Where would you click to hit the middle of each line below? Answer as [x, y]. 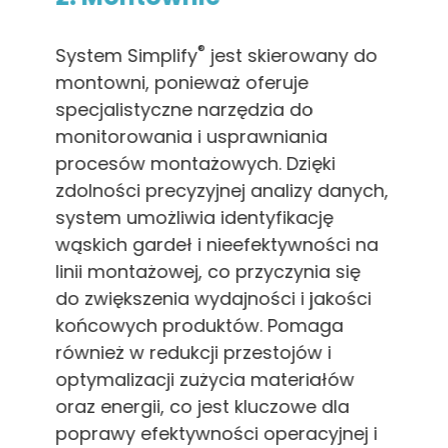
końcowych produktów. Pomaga [199, 325]
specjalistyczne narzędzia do [184, 109]
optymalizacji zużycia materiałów [205, 379]
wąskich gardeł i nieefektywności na [217, 244]
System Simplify [126, 55]
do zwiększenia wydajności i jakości [213, 298]
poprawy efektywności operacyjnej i [216, 433]
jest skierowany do [291, 55]
